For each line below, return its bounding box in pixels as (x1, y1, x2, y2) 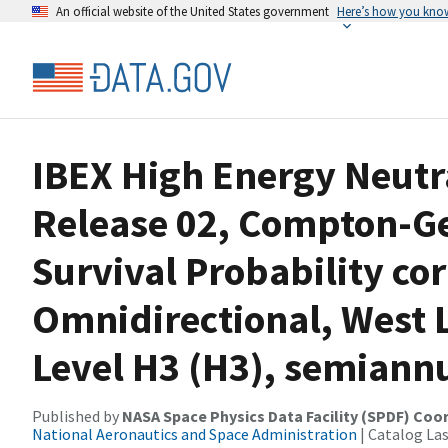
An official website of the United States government (56, 3, 329, 19)
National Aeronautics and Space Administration (32, 424, 357, 444)
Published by (32, 406, 122, 426)
